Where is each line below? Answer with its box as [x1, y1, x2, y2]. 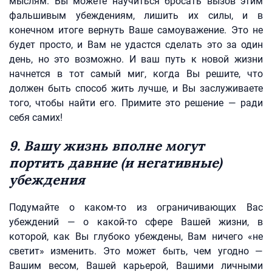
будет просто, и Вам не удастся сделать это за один [9, 39, 263, 50]
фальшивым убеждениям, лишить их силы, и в [9, 10, 263, 21]
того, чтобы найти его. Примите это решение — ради [9, 97, 263, 109]
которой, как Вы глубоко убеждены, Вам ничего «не [9, 231, 263, 242]
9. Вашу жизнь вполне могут [9, 137, 205, 154]
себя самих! [9, 112, 63, 123]
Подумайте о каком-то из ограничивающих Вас [9, 202, 263, 213]
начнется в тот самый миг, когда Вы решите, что [9, 68, 263, 80]
